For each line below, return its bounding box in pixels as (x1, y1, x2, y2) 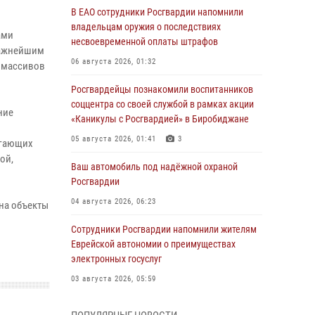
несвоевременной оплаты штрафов (71, 36, 220, 47)
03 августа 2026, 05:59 (71, 274, 156, 283)
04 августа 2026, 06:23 (71, 197, 156, 206)
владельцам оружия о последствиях (71, 21, 221, 32)
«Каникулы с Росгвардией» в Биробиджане (71, 113, 249, 124)
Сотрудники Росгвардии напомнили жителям (71, 224, 257, 235)
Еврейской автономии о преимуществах (71, 238, 236, 250)
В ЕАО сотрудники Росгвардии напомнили (71, 6, 243, 18)
